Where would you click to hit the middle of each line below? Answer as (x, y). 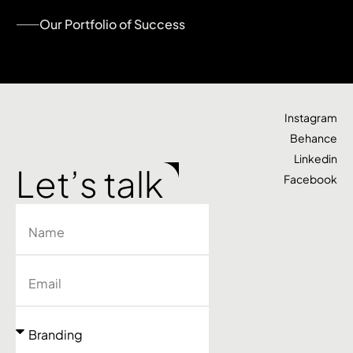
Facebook (310, 178)
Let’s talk (89, 183)
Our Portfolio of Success (112, 24)
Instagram (310, 117)
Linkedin (315, 158)
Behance (313, 137)
